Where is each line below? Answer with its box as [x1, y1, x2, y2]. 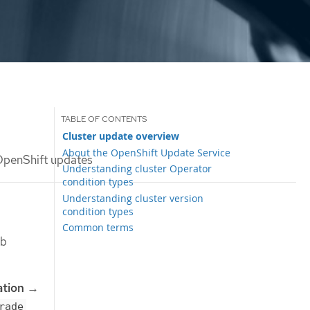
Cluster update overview [62, 129, 180, 143]
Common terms [62, 220, 134, 234]
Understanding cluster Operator [62, 162, 212, 176]
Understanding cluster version [62, 191, 204, 205]
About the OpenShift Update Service [62, 145, 231, 159]
